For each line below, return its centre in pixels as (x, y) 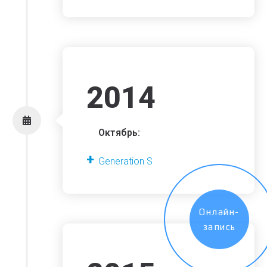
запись (219, 227)
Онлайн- (219, 212)
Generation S (126, 162)
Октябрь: (119, 133)
